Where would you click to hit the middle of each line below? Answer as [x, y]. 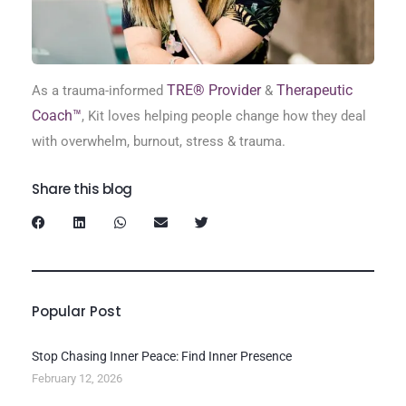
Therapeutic [314, 91]
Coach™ [57, 116]
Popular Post [77, 312]
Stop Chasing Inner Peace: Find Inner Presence [162, 357]
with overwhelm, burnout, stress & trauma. [159, 142]
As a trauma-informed [97, 91]
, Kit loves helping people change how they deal [224, 116]
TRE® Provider [212, 91]
